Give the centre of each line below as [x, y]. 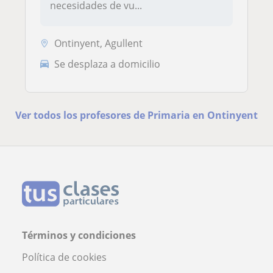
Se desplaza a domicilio [107, 64]
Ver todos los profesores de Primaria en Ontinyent [136, 115]
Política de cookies [64, 257]
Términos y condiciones [79, 235]
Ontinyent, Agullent [98, 44]
